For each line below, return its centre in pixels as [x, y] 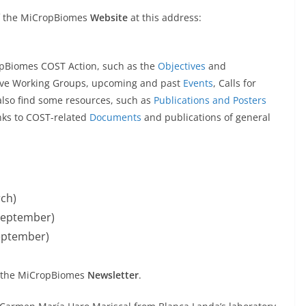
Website [109, 18]
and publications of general [206, 117]
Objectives [182, 66]
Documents [115, 117]
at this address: [165, 18]
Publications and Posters [210, 100]
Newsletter [113, 275]
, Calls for [235, 83]
